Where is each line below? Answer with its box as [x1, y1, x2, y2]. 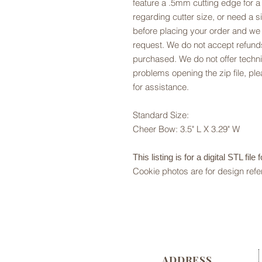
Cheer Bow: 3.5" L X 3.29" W [133, 123, 240, 135]
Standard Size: [133, 109, 189, 120]
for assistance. [133, 81, 189, 92]
